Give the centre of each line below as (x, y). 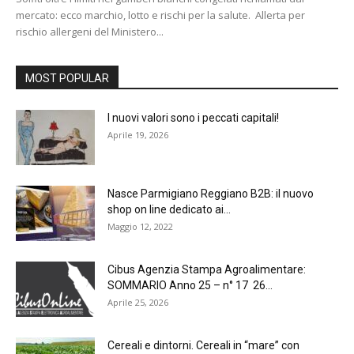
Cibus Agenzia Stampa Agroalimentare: (207, 270)
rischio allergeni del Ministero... (90, 32)
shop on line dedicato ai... (169, 210)
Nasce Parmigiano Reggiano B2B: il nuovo (211, 194)
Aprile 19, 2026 (138, 135)
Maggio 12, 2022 (140, 227)
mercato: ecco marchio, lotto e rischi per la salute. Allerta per (160, 15)
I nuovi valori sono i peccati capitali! (193, 118)
